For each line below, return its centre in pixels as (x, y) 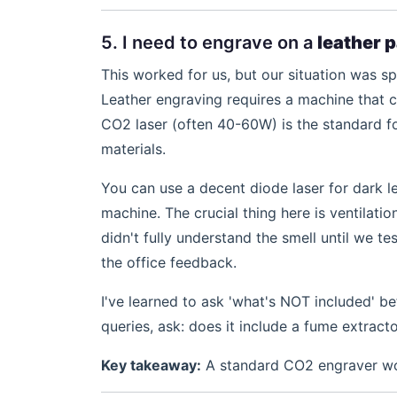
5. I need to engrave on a (209, 43)
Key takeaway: (151, 365)
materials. (133, 149)
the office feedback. (169, 262)
